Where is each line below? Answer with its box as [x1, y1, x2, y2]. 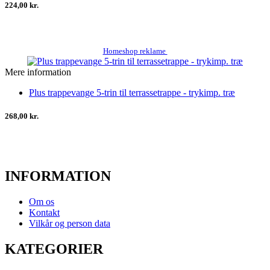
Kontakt [29, 207, 60, 218]
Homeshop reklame [102, 46, 168, 55]
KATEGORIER [5, 240, 103, 257]
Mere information [5, 66, 71, 77]
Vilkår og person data [29, 218, 110, 228]
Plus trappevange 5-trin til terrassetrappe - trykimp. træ [29, 87, 235, 98]
